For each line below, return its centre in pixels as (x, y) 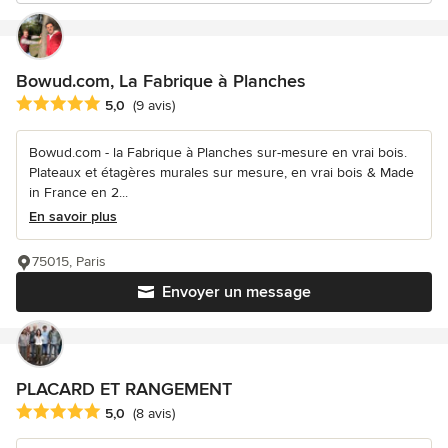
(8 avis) (154, 414)
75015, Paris (69, 262)
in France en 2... (78, 193)
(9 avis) (154, 106)
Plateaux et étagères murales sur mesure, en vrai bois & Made (221, 173)
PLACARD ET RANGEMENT (124, 389)
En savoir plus (73, 217)
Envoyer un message (236, 292)
